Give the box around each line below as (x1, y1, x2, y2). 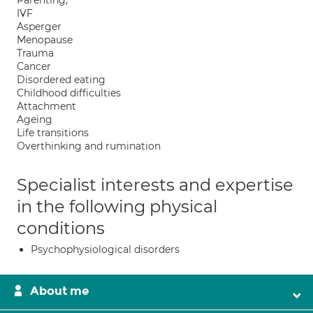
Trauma (17, 47, 54, 59)
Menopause (17, 34, 73, 46)
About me (30, 284, 89, 298)
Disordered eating (17, 73, 105, 86)
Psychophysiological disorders (31, 243, 180, 256)
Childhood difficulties (17, 87, 121, 99)
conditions (17, 218, 105, 238)
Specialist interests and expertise (17, 175, 293, 195)
